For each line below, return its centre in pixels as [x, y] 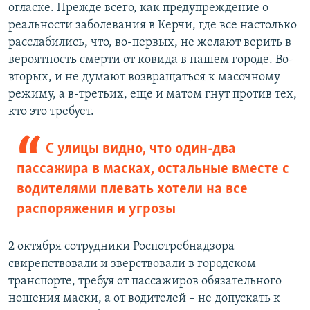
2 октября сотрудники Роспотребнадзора [121, 247]
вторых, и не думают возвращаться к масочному [144, 77]
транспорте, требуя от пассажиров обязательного [145, 282]
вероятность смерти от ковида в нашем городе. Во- [151, 60]
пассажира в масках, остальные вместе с [153, 170]
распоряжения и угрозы [96, 210]
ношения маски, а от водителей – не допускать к [144, 299]
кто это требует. [51, 112]
